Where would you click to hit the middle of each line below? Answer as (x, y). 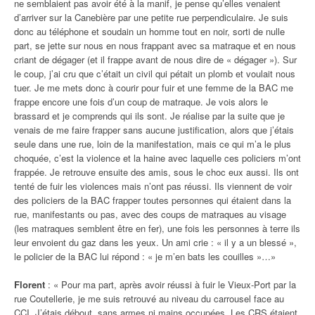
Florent (30, 284)
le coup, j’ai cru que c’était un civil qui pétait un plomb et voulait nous (155, 73)
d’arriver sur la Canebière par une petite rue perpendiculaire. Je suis (151, 17)
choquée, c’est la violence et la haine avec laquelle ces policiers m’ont (157, 157)
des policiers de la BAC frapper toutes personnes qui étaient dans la (153, 200)
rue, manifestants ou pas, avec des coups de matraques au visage (150, 214)
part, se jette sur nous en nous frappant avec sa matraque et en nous (155, 45)
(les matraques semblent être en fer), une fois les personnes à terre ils (157, 228)
